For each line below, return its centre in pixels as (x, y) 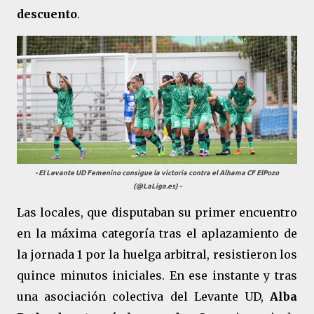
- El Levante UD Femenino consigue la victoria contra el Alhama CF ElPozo (157, 173)
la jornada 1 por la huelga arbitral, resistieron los (157, 254)
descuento (47, 14)
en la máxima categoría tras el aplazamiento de (157, 233)
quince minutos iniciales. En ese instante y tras (157, 275)
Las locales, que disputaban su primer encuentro (157, 212)
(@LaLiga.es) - (157, 186)
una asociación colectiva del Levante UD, (143, 296)
